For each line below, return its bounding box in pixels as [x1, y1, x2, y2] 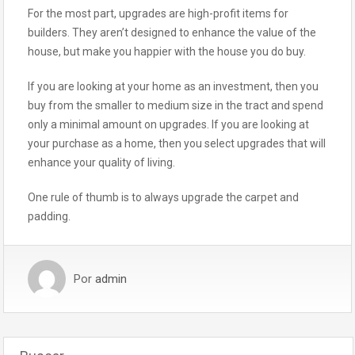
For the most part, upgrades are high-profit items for [28, 7, 288, 20]
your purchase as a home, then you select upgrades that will [28, 137, 326, 150]
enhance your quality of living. [28, 156, 175, 169]
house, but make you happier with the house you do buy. [28, 45, 306, 58]
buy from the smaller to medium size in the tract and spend [28, 99, 323, 112]
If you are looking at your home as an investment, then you [28, 80, 319, 93]
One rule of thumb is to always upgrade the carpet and [28, 191, 299, 204]
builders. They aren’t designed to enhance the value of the [28, 26, 316, 39]
